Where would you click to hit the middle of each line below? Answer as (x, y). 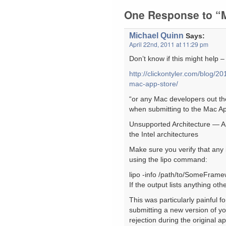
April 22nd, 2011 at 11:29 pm (169, 44)
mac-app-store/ (154, 84)
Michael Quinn (156, 35)
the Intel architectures (164, 134)
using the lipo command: (168, 160)
